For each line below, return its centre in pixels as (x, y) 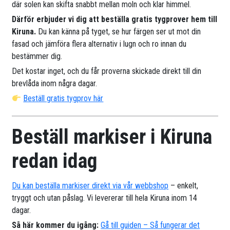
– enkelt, (184, 186)
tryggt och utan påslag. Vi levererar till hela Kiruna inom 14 (105, 198)
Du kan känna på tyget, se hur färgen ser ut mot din (119, 32)
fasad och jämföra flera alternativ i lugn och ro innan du (99, 44)
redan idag (55, 161)
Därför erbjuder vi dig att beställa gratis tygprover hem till (115, 20)
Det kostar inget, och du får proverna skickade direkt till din (107, 71)
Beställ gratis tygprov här (63, 99)
